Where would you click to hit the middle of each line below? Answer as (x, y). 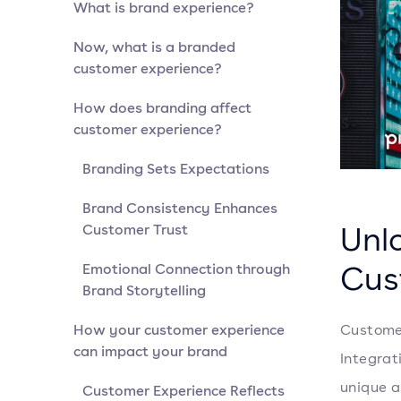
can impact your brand (150, 351)
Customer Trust (135, 229)
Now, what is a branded (154, 47)
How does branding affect (162, 107)
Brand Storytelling (144, 290)
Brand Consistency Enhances (180, 208)
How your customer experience (179, 329)
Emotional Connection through (186, 269)
